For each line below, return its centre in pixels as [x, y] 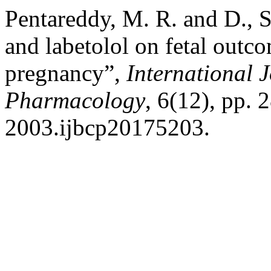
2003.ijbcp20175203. [107, 127]
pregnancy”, [66, 73]
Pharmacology [75, 100]
